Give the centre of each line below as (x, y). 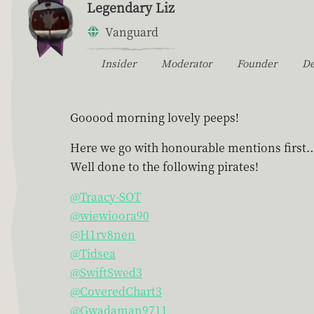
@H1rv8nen (103, 234)
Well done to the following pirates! (164, 166)
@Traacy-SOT (105, 196)
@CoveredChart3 (116, 291)
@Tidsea (93, 253)
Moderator (186, 63)
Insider (118, 63)
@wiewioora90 (110, 215)
